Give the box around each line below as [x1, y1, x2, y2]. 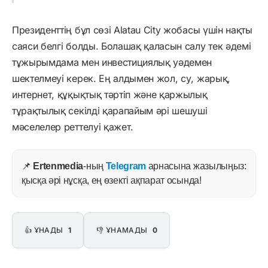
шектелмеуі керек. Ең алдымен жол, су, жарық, [12, 72, 230, 84]
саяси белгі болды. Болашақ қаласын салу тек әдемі [12, 39, 251, 52]
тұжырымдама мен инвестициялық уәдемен [12, 56, 212, 68]
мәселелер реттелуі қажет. [12, 120, 133, 133]
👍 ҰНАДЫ [25, 225, 65, 234]
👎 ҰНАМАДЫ [96, 225, 150, 234]
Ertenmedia [33, 160, 84, 171]
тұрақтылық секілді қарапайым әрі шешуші [12, 104, 208, 117]
